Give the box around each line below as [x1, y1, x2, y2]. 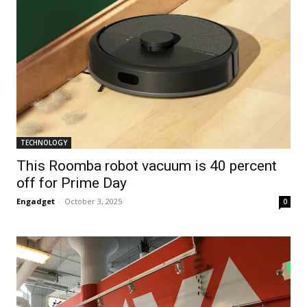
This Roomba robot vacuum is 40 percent [16, 157, 277, 174]
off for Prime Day [16, 174, 127, 191]
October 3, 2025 [64, 195, 122, 206]
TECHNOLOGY [21, 137, 67, 147]
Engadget [16, 195, 55, 206]
